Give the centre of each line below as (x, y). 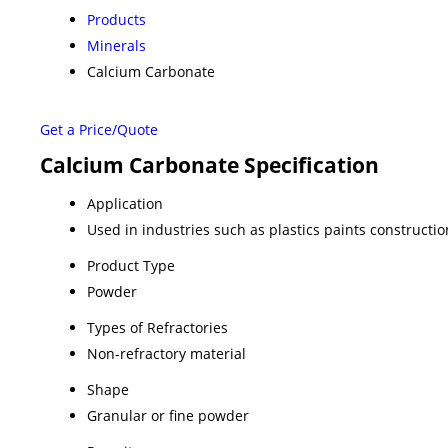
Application (125, 203)
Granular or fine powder (168, 415)
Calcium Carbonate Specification (209, 164)
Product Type (131, 265)
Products (116, 19)
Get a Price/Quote (99, 129)
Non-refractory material (166, 353)
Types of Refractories (157, 327)
